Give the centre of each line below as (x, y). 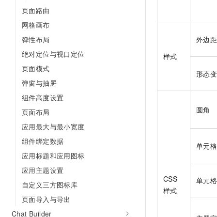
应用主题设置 (43, 170)
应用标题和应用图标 (53, 155)
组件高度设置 (43, 97)
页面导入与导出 (46, 199)
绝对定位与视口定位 (53, 54)
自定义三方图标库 (50, 185)
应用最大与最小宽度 (53, 126)
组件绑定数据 (43, 141)
